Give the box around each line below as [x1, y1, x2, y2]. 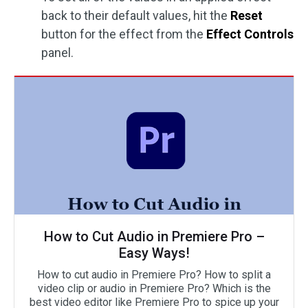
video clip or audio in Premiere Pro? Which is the [37, 282, 271, 295]
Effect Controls [206, 27, 294, 41]
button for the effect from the [41, 27, 206, 41]
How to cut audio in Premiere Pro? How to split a [37, 268, 271, 281]
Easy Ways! [118, 245, 190, 261]
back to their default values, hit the [41, 8, 230, 23]
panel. [41, 45, 74, 60]
